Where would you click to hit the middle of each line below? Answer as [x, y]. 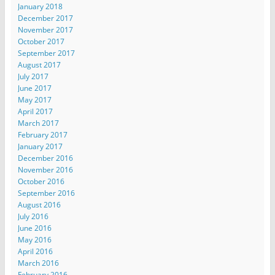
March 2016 [38, 263]
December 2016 [45, 158]
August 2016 [39, 204]
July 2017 [33, 76]
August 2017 [39, 64]
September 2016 [46, 193]
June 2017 [34, 88]
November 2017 [45, 29]
